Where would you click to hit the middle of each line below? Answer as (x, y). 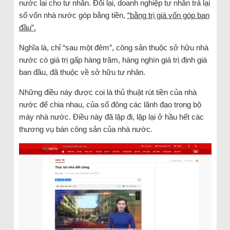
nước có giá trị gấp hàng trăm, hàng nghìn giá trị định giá (113, 60)
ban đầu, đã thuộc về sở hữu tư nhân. (82, 72)
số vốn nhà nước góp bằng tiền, (73, 15)
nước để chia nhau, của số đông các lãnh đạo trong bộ (110, 104)
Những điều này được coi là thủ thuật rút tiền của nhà (108, 92)
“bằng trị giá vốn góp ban (168, 15)
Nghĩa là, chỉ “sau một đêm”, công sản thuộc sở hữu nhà (113, 47)
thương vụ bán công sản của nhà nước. (85, 129)
